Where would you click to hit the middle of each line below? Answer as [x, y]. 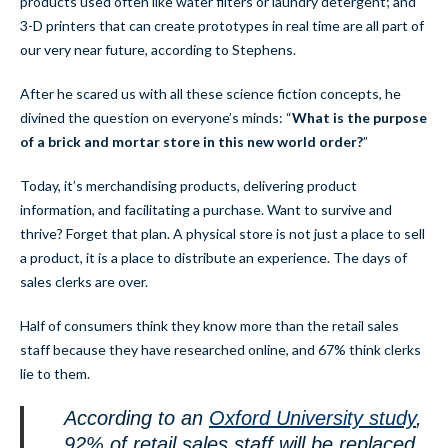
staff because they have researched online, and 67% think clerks [220, 350]
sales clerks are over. [84, 282]
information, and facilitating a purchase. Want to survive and [206, 210]
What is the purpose [359, 118]
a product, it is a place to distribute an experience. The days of [213, 258]
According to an [136, 418]
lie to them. [55, 374]
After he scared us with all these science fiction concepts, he [210, 94]
